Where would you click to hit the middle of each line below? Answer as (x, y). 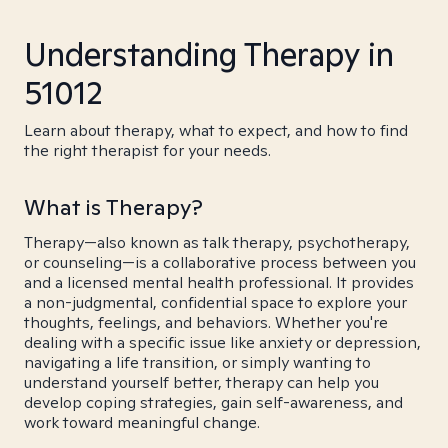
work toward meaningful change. (142, 422)
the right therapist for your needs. (147, 150)
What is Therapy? (113, 207)
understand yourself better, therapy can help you (201, 382)
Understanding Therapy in (209, 54)
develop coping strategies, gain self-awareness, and (213, 402)
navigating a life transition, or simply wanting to (197, 362)
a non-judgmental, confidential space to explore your (215, 302)
